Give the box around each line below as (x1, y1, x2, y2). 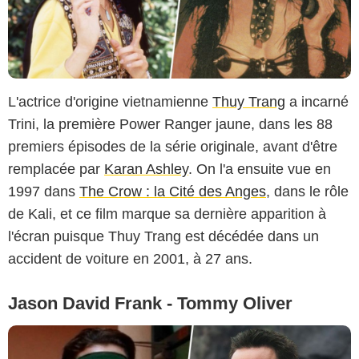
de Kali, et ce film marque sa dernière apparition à (8, 205, 326, 222)
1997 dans (8, 183, 79, 200)
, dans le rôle (266, 183, 349, 200)
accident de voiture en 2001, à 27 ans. (8, 250, 252, 267)
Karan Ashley (104, 160, 188, 177)
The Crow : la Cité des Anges (79, 183, 266, 200)
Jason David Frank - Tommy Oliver (8, 292, 292, 313)
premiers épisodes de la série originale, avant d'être (8, 138, 337, 155)
